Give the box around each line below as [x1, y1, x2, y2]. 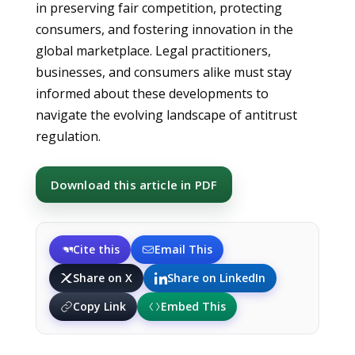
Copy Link [72, 299, 126, 314]
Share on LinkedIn [166, 270, 265, 285]
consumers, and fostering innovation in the [35, 21, 293, 38]
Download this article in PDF [50, 177, 217, 193]
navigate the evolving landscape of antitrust [35, 106, 297, 124]
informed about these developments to [35, 85, 269, 102]
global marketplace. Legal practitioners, [35, 42, 271, 59]
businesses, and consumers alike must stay [35, 63, 292, 81]
